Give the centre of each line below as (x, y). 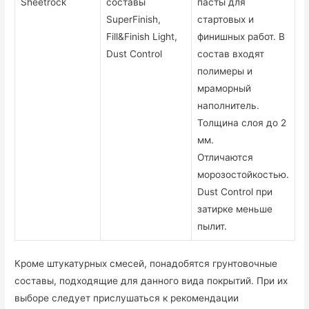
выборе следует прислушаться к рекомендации (127, 298)
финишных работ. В (241, 37)
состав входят (231, 54)
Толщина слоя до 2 (242, 123)
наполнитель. (229, 106)
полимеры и (225, 71)
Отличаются (226, 158)
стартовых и (226, 20)
